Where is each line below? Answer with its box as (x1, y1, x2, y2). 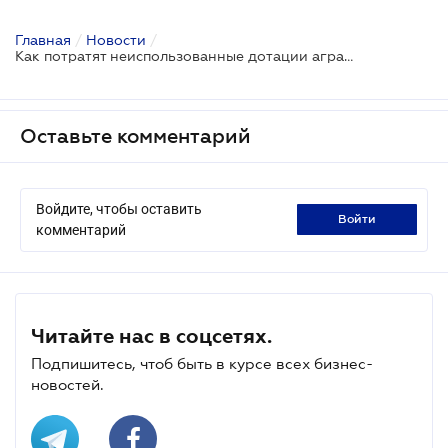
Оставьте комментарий (20, 124, 251, 147)
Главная (15, 31, 71, 48)
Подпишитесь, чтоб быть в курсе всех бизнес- (31, 354, 373, 372)
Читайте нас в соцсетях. (31, 324, 272, 347)
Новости (86, 31, 146, 48)
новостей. (31, 375, 104, 393)
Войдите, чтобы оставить (36, 200, 202, 217)
